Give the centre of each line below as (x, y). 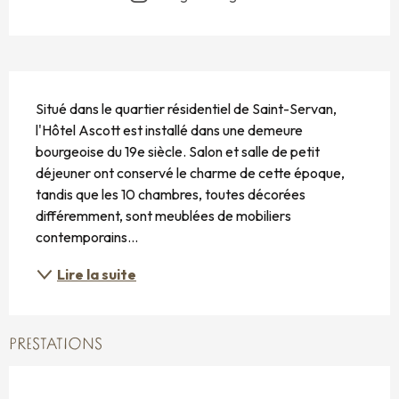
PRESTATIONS (56, 346)
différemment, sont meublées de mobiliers (163, 216)
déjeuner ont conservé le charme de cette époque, (190, 173)
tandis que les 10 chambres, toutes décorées (171, 195)
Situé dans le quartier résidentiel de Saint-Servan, (186, 109)
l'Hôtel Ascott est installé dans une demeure (169, 130)
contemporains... (87, 237)
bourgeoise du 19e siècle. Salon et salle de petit (178, 152)
